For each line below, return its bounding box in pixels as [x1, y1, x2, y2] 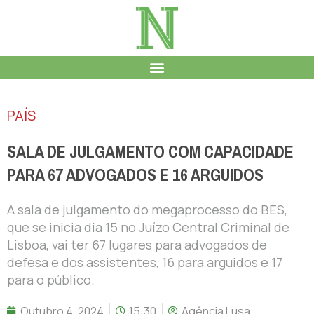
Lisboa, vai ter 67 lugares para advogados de [7, 235, 267, 253]
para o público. [7, 271, 95, 288]
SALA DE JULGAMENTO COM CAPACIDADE [7, 136, 294, 168]
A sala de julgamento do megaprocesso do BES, [7, 200, 287, 218]
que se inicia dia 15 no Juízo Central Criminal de [7, 218, 289, 235]
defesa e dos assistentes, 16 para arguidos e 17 [7, 253, 282, 271]
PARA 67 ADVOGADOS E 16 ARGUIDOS [7, 159, 264, 191]
